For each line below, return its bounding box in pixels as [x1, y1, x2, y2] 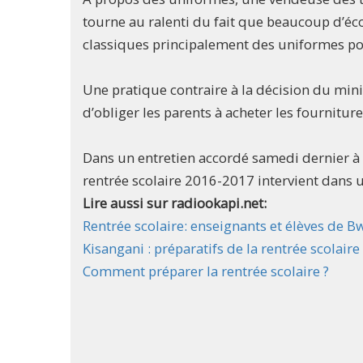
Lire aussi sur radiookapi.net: [83, 194, 270, 213]
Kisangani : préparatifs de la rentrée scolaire [83, 239, 360, 258]
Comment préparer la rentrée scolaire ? [83, 262, 329, 281]
